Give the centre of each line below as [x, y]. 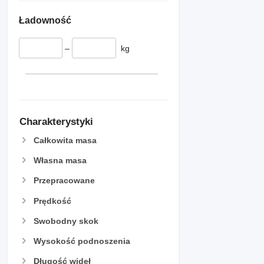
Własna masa [60, 161]
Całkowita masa [65, 140]
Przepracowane [64, 181]
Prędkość [52, 201]
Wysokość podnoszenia [82, 241]
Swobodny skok [66, 221]
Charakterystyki [56, 122]
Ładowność [45, 20]
